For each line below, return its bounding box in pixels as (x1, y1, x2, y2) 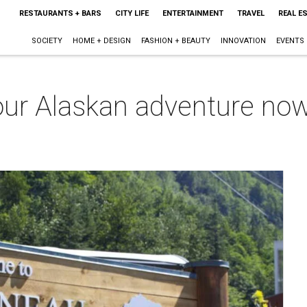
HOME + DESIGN (72, 36, 131, 45)
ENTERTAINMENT (162, 9, 223, 18)
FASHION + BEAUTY (140, 36, 210, 45)
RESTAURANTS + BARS (19, 9, 101, 18)
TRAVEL (236, 9, 265, 18)
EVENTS (275, 36, 304, 45)
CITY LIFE (114, 9, 149, 18)
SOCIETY (31, 36, 62, 45)
